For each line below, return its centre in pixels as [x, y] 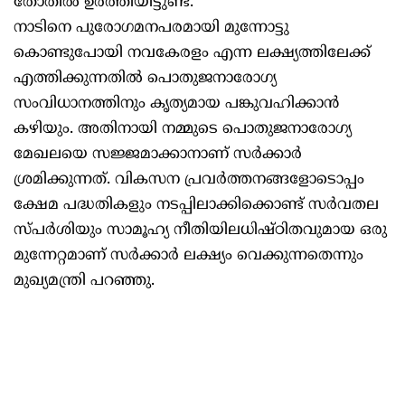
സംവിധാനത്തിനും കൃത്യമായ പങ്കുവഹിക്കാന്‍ [176, 104]
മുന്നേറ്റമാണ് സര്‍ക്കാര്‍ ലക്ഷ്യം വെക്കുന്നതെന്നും [188, 256]
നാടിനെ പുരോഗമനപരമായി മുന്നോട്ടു [151, 28]
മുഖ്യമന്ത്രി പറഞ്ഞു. [84, 282]
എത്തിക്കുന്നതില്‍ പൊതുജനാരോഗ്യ [145, 79]
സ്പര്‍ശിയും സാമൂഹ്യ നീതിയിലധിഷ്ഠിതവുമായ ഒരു [200, 231]
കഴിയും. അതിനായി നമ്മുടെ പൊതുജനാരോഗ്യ [183, 130]
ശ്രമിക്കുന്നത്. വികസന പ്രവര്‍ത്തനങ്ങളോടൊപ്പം [189, 180]
